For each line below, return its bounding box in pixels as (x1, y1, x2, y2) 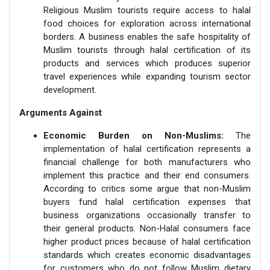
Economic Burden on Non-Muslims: (43, 130, 224, 141)
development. (43, 84, 96, 95)
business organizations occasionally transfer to (43, 209, 251, 221)
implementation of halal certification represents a (43, 143, 251, 154)
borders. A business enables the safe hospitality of (43, 31, 251, 42)
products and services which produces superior (43, 57, 251, 69)
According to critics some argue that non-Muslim (43, 183, 251, 194)
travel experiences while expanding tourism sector (43, 71, 251, 82)
